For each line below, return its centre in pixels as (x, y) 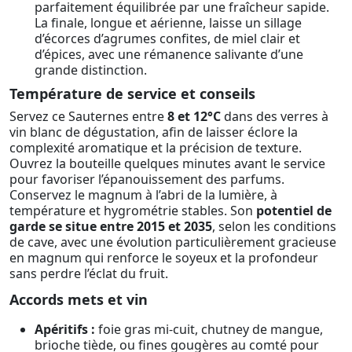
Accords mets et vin (79, 299)
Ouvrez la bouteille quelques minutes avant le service (167, 163)
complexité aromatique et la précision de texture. (156, 147)
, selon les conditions (274, 226)
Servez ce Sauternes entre (88, 116)
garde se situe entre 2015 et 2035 (111, 226)
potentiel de (294, 210)
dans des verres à (275, 116)
